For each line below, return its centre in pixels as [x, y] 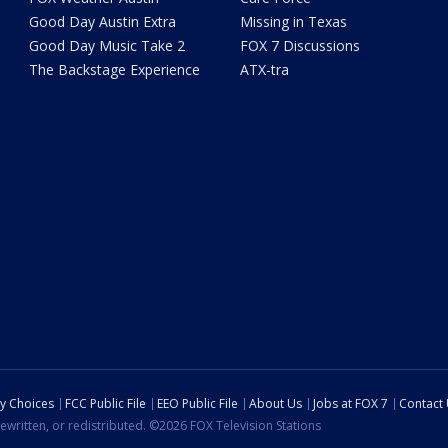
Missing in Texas [293, 21]
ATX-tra [264, 69]
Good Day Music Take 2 [107, 45]
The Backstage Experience [115, 69]
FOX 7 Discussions [299, 45]
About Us [275, 403]
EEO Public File [197, 403]
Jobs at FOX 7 [350, 403]
